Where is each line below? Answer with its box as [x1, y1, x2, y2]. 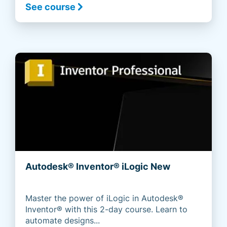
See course [25, 2, 75, 13]
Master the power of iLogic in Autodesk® [25, 193, 183, 204]
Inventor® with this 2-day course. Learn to [25, 204, 187, 215]
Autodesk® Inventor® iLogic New [25, 161, 170, 172]
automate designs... [25, 215, 100, 226]
